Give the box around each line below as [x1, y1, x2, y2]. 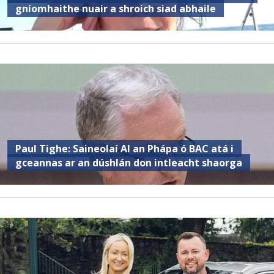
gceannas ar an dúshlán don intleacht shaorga [15, 155, 243, 169]
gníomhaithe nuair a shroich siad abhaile [15, 1, 217, 15]
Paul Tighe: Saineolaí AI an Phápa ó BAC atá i [15, 141, 234, 155]
